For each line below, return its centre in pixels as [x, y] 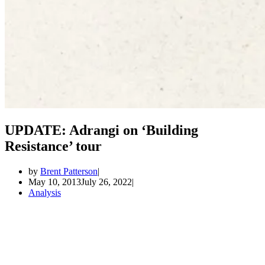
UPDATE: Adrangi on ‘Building [101, 130]
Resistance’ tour [53, 146]
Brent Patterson [69, 171]
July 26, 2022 [106, 182]
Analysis [45, 192]
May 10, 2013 [55, 182]
